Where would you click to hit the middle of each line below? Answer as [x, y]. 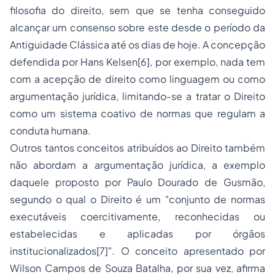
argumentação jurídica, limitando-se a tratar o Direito [137, 96]
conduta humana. [50, 130]
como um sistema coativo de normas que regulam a [137, 113]
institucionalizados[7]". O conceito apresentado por [137, 251]
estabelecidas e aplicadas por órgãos [137, 234]
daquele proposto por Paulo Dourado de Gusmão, [137, 182]
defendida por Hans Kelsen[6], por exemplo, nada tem [137, 62]
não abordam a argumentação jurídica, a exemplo [137, 165]
